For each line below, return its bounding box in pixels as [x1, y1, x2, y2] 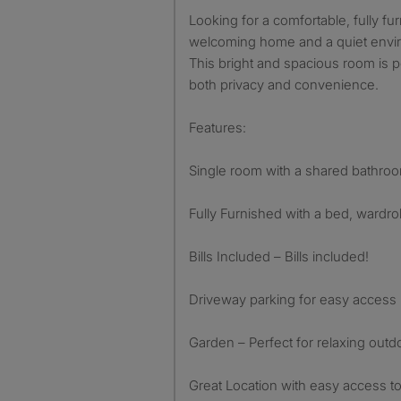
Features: [189, 118, 246, 136]
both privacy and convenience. [189, 75, 379, 93]
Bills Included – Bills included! [189, 247, 369, 265]
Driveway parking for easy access [189, 290, 397, 308]
